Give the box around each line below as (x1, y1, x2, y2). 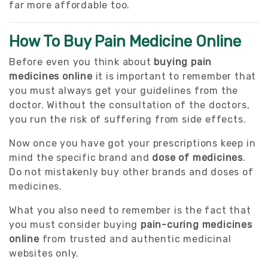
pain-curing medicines (141, 218, 252, 230)
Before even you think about (9, 56, 154, 68)
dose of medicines (152, 151, 243, 163)
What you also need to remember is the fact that (9, 204, 251, 216)
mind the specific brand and (9, 151, 153, 163)
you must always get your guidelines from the (9, 84, 239, 96)
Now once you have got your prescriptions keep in (9, 137, 256, 149)
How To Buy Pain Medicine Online (9, 32, 241, 50)
